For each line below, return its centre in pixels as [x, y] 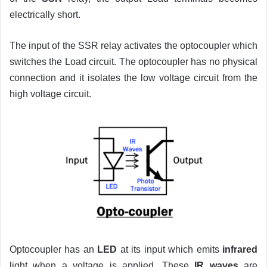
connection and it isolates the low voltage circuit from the [133, 78]
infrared [240, 250]
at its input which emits [170, 250]
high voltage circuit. [50, 94]
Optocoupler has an [54, 250]
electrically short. [45, 15]
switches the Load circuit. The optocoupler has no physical [133, 62]
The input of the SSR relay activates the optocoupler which [133, 46]
